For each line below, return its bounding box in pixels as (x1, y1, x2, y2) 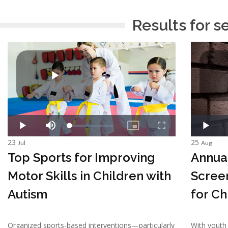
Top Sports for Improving (8, 150, 155, 165)
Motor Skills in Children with (8, 168, 171, 183)
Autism (8, 186, 47, 202)
